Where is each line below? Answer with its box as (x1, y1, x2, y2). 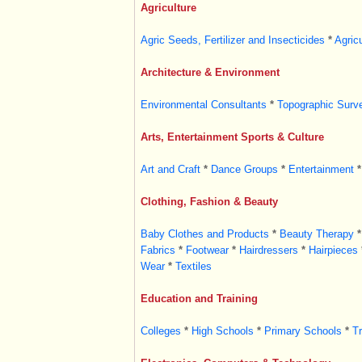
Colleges (140, 325, 181, 337)
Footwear (185, 244, 229, 256)
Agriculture (140, 2, 196, 14)
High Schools (191, 325, 254, 337)
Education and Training (140, 293, 258, 305)
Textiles (175, 260, 212, 272)
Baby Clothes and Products (140, 228, 269, 240)
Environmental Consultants (140, 99, 267, 111)
